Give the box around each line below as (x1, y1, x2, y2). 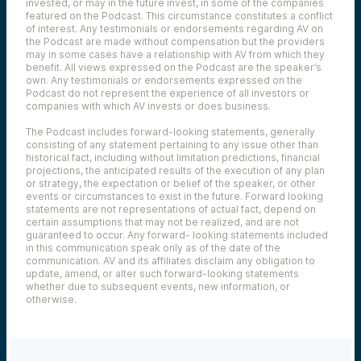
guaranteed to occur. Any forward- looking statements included (26, 228, 328, 241)
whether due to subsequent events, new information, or (26, 280, 290, 293)
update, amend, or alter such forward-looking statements (26, 267, 299, 280)
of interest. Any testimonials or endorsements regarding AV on (26, 22, 323, 35)
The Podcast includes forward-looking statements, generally (26, 125, 315, 138)
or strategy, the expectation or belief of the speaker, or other (26, 176, 316, 189)
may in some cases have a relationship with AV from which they (26, 48, 325, 60)
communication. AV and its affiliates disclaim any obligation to (26, 254, 315, 267)
